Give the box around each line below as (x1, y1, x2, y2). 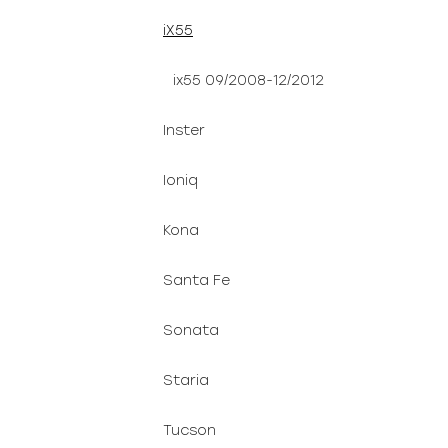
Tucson (163, 422, 216, 439)
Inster (163, 122, 205, 139)
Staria (163, 372, 209, 389)
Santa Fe (163, 272, 230, 289)
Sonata (163, 322, 219, 339)
